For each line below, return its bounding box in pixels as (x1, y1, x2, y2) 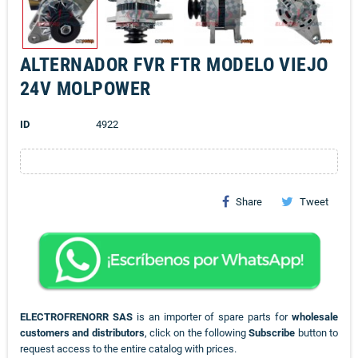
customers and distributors (20, 327, 145, 340)
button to (295, 327, 339, 340)
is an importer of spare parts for (132, 311, 292, 324)
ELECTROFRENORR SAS (20, 311, 133, 324)
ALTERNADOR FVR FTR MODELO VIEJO (20, 54, 328, 77)
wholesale (292, 311, 339, 324)
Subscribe (249, 327, 296, 340)
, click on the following (144, 327, 249, 340)
